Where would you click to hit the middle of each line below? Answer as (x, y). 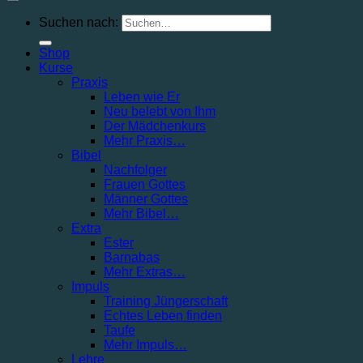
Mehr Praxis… (145, 141)
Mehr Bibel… (141, 214)
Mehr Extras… (145, 272)
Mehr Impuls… (145, 345)
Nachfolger (135, 170)
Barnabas (132, 258)
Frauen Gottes (145, 185)
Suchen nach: (79, 23)
